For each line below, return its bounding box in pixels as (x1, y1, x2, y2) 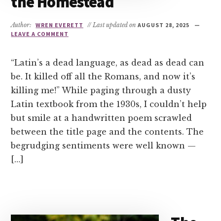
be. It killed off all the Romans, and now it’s (11, 72, 196, 81)
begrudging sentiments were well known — (11, 141, 196, 150)
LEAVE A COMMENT (11, 30, 69, 37)
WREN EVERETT (36, 21, 83, 29)
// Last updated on (85, 21, 138, 29)
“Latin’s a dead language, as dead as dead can (11, 58, 205, 68)
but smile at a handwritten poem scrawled (11, 113, 192, 123)
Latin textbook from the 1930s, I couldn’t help (11, 99, 207, 109)
